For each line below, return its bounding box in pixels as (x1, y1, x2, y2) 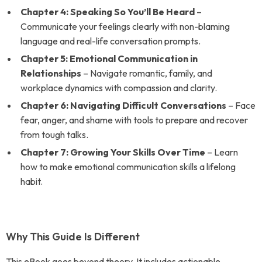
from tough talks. (20, 129, 88, 140)
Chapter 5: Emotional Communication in (20, 53, 198, 64)
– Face (226, 99, 256, 111)
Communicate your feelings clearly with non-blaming (20, 20, 230, 32)
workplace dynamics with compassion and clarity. (20, 82, 217, 94)
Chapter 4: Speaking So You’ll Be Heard (20, 6, 195, 18)
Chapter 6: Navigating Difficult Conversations (20, 99, 226, 111)
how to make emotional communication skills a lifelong (20, 161, 236, 173)
